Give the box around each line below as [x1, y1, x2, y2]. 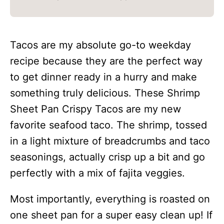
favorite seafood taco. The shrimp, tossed [10, 119, 207, 131]
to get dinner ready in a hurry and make [10, 71, 197, 83]
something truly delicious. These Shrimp [10, 87, 200, 99]
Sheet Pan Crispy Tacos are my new [10, 103, 181, 115]
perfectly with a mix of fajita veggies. [10, 167, 185, 179]
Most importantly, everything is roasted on [10, 193, 210, 205]
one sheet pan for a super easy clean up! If [10, 209, 212, 221]
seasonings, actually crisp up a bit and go [10, 151, 205, 163]
